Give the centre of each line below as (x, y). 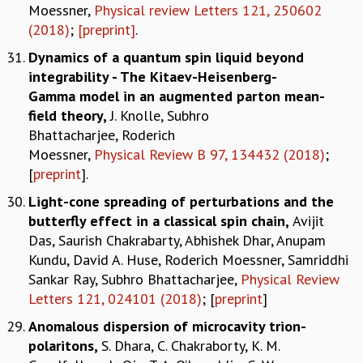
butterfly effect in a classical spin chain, (160, 220)
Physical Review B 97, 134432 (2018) (209, 154)
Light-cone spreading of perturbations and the (181, 201)
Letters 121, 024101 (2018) (115, 298)
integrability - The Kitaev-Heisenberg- (153, 76)
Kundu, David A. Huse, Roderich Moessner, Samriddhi (188, 259)
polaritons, (65, 345)
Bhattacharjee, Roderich (102, 135)
